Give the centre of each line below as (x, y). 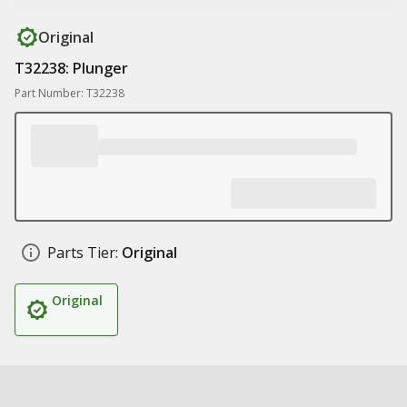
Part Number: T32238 (69, 93)
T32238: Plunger (71, 68)
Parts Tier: (83, 253)
